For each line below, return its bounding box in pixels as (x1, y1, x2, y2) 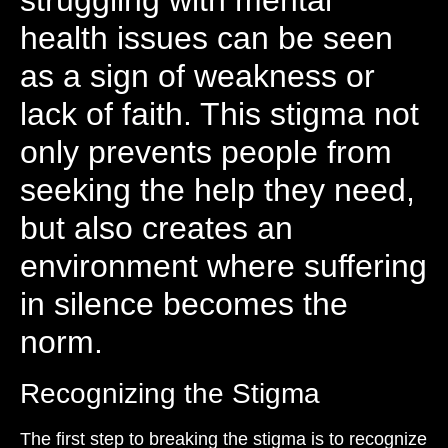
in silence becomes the (20, 286, 348, 322)
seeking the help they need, (20, 172, 415, 208)
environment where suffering (20, 248, 427, 284)
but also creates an (20, 210, 293, 246)
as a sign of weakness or (20, 58, 375, 94)
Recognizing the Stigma (20, 378, 320, 409)
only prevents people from (20, 134, 392, 170)
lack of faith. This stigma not (20, 96, 419, 132)
